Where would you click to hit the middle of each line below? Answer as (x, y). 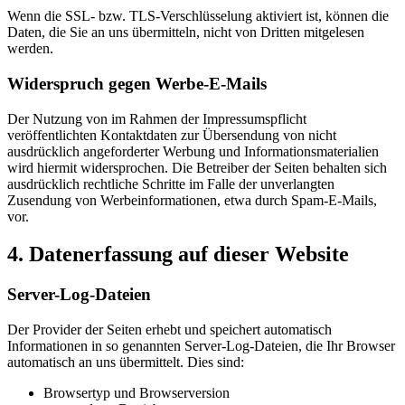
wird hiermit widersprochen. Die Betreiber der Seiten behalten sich (197, 167)
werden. (30, 49)
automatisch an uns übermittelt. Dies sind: (126, 363)
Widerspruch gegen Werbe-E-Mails (137, 83)
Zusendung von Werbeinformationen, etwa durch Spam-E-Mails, (192, 200)
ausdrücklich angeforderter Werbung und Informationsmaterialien (193, 151)
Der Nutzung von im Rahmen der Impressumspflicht (157, 118)
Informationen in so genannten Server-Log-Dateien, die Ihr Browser (201, 346)
